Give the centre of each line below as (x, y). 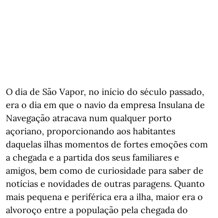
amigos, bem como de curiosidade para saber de (105, 171)
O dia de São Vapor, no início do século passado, (105, 92)
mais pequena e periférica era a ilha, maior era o (104, 197)
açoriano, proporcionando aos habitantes (91, 131)
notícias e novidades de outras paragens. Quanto (105, 184)
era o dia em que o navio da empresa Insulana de (105, 105)
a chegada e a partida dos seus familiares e (92, 157)
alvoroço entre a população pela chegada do (97, 210)
